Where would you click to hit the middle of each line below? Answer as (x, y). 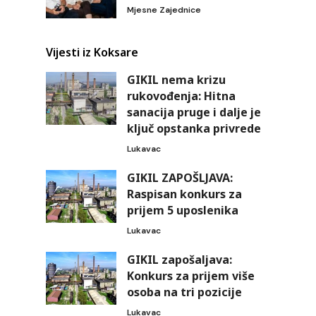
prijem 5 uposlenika (182, 211)
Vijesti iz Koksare (92, 53)
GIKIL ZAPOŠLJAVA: (180, 178)
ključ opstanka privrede (194, 129)
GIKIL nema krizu (176, 80)
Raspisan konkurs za (184, 194)
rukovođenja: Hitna (181, 96)
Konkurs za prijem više (190, 276)
